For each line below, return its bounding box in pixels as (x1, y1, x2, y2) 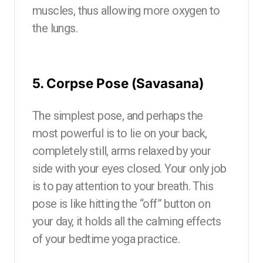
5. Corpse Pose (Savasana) (32, 75, 204, 91)
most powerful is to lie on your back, (32, 126, 207, 140)
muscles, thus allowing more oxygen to (32, 3, 220, 18)
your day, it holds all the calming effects (32, 214, 221, 228)
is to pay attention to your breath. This (32, 178, 213, 193)
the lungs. (32, 21, 78, 35)
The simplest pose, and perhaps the (32, 108, 203, 123)
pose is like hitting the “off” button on (32, 196, 210, 211)
